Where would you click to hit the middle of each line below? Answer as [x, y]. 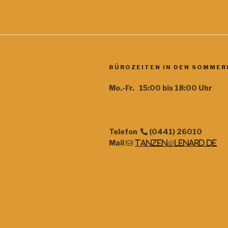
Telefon [125, 131]
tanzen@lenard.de [176, 143]
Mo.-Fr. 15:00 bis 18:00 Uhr [161, 88]
